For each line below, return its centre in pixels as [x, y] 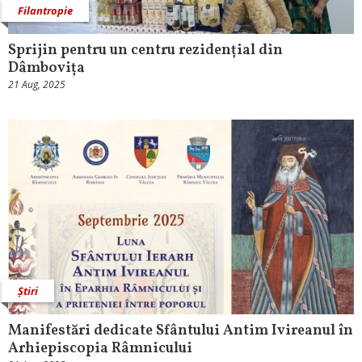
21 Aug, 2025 [37, 84]
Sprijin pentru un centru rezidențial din [145, 50]
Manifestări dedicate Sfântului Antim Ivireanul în [181, 330]
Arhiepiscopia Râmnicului [100, 348]
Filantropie [45, 10]
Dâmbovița [46, 68]
